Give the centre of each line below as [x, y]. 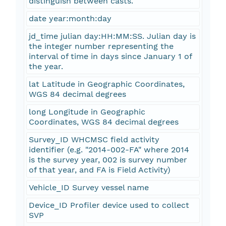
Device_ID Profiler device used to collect [109, 205]
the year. [46, 67]
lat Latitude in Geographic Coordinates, [106, 84]
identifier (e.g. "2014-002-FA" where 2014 [109, 150]
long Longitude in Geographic [87, 112]
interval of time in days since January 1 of [110, 56]
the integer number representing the [101, 46]
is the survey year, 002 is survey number [108, 160]
